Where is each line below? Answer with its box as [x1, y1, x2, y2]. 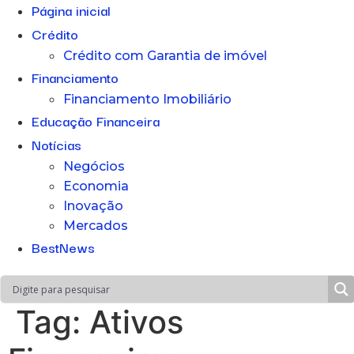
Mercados [63, 218, 128, 233]
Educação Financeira [32, 110, 160, 131]
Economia [63, 179, 129, 194]
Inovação [63, 198, 123, 213]
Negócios [63, 159, 125, 174]
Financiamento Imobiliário [63, 92, 232, 107]
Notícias [32, 134, 81, 155]
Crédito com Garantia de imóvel [63, 48, 267, 63]
